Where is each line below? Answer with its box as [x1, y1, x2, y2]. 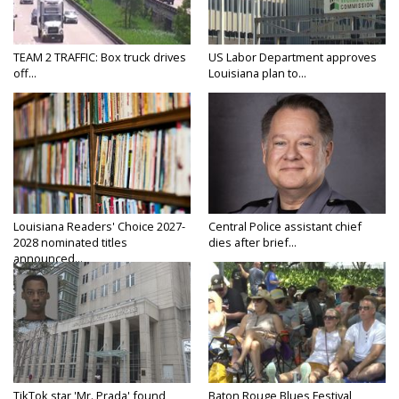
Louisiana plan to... [208, 65, 306, 82]
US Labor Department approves [208, 49, 377, 66]
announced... [13, 250, 83, 267]
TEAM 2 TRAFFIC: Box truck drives [13, 49, 186, 66]
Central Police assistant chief [208, 218, 362, 235]
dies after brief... [208, 234, 297, 251]
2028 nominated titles [13, 234, 127, 251]
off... [13, 65, 37, 82]
